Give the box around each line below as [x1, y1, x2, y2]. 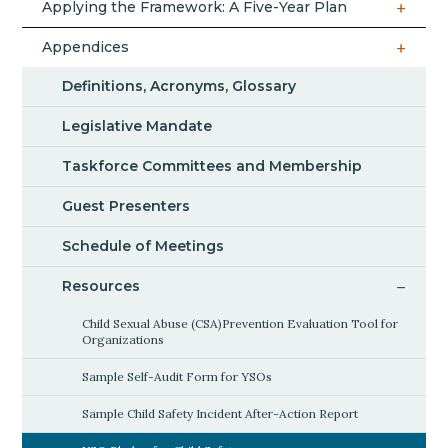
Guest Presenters [62, 196, 191, 215]
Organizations [82, 331, 165, 347]
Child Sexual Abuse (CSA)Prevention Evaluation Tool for [82, 315, 399, 331]
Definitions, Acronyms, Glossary [62, 76, 297, 95]
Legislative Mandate [62, 116, 213, 135]
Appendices [42, 37, 130, 56]
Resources [62, 276, 141, 295]
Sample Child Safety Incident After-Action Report [82, 405, 359, 421]
